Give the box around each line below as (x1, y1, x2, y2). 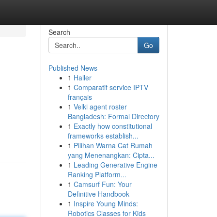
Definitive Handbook (67, 189, 129, 199)
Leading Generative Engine (73, 160, 157, 170)
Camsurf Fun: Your (73, 179, 132, 189)
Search (48, 27, 70, 37)
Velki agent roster (73, 102, 127, 111)
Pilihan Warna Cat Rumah (73, 140, 153, 150)
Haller (73, 73, 92, 82)
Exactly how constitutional (73, 121, 152, 131)
